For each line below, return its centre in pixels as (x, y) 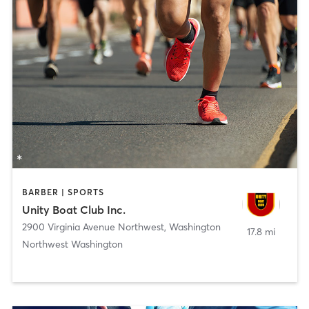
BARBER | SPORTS (63, 192)
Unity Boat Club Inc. (73, 210)
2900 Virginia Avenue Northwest (93, 227)
